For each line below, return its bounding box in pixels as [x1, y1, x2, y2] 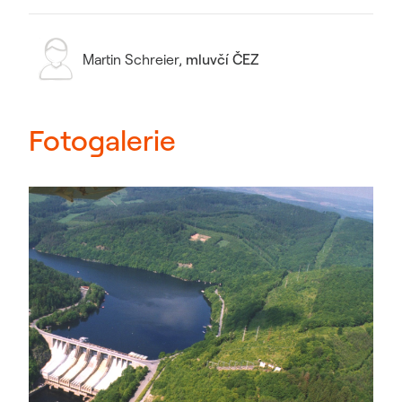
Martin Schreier [83, 50, 179, 68]
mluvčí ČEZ [186, 50, 259, 68]
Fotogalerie [29, 122, 176, 158]
